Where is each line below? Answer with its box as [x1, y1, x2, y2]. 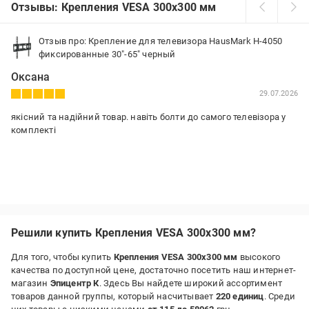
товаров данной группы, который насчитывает [11, 291, 216, 301]
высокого [237, 252, 281, 262]
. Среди [263, 291, 296, 301]
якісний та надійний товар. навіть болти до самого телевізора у [11, 112, 286, 122]
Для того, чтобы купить [11, 252, 114, 262]
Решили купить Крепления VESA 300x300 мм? [11, 226, 256, 239]
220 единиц [215, 291, 264, 301]
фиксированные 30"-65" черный [39, 49, 176, 59]
